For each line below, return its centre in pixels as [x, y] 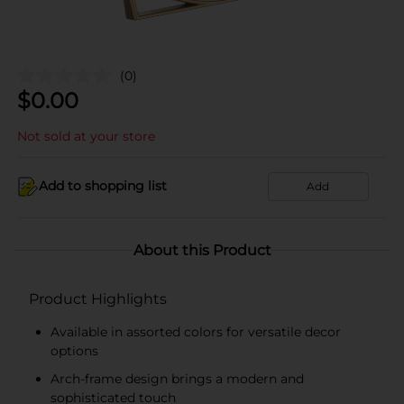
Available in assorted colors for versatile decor [196, 331]
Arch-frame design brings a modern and [177, 378]
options [74, 350]
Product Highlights [98, 298]
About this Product [202, 250]
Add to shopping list [103, 186]
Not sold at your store [86, 136]
